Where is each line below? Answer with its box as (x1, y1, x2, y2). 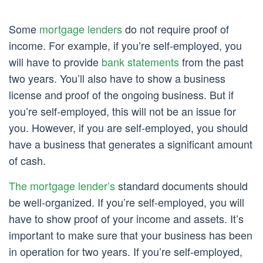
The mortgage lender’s (9, 177, 115, 193)
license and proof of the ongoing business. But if (9, 86, 234, 102)
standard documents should (115, 177, 248, 193)
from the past (179, 53, 244, 69)
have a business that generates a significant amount (9, 136, 252, 151)
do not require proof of (122, 21, 229, 36)
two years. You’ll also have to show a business (9, 70, 225, 86)
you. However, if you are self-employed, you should (9, 119, 248, 135)
